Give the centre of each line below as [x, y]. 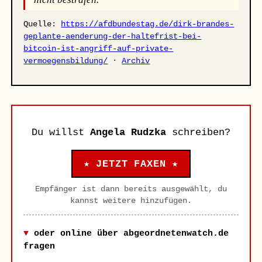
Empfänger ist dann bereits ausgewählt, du [131, 189]
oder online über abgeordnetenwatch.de [132, 233]
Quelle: [42, 24]
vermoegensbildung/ [66, 61]
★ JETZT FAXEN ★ [131, 164]
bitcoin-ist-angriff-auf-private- [99, 49]
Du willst [61, 133]
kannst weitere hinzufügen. [131, 201]
